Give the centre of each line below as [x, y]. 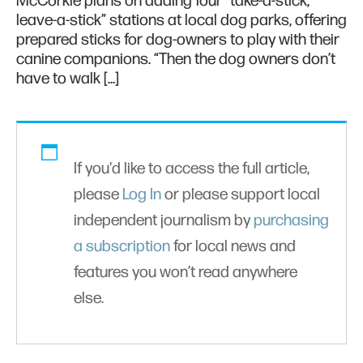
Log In [142, 195]
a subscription [122, 247]
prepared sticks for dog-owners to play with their [178, 40]
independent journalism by [164, 221]
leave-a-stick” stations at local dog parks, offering [181, 21]
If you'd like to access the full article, [192, 169]
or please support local [241, 195]
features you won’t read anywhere [186, 273]
